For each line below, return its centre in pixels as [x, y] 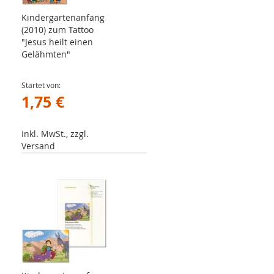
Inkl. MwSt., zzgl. [55, 134]
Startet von [40, 85]
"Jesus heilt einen [57, 42]
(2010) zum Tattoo [57, 30]
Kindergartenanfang [63, 17]
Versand [38, 146]
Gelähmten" [46, 54]
